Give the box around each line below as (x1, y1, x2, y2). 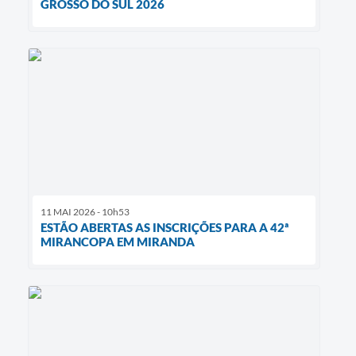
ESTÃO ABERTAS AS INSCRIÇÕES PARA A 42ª (41, 219, 288, 234)
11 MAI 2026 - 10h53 (41, 205, 130, 218)
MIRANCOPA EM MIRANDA (41, 234, 195, 249)
